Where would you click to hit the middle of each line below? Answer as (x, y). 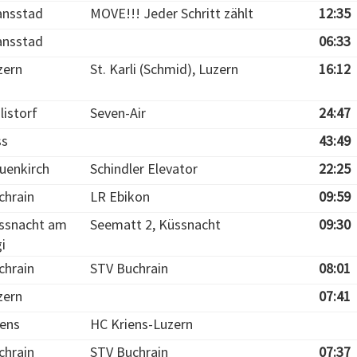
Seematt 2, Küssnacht (155, 224)
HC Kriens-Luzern (141, 324)
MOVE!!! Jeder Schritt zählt (172, 13)
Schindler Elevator (144, 169)
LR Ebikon (120, 196)
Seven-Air (118, 113)
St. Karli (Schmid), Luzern (164, 69)
